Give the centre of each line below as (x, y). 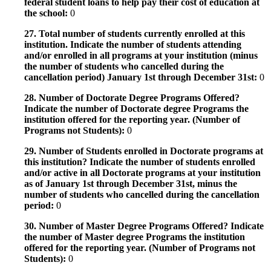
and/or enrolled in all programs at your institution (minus (141, 55)
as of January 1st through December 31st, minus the (131, 183)
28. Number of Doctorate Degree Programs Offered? (132, 97)
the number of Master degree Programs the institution (135, 237)
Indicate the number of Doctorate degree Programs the (136, 108)
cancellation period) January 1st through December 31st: (142, 77)
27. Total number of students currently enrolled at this (135, 33)
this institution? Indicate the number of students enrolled (140, 162)
